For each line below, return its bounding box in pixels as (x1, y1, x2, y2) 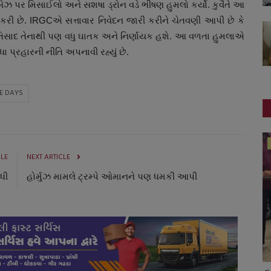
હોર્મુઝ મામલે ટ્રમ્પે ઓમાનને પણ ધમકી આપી (27, 171, 197, 182)
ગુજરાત (54, 137, 75, 149)
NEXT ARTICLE (27, 151, 70, 163)
